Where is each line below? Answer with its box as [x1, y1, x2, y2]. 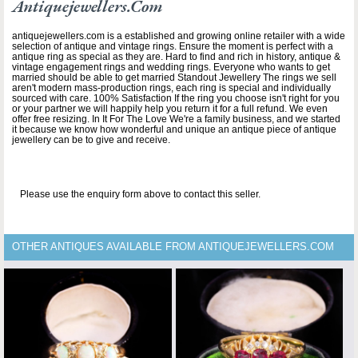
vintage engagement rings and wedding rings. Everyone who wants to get [12, 62, 330, 73]
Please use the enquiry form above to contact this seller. [20, 189, 261, 200]
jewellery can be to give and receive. [12, 134, 170, 145]
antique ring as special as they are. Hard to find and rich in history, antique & [12, 51, 340, 62]
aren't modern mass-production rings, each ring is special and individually [12, 82, 331, 93]
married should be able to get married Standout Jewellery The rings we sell [12, 72, 336, 83]
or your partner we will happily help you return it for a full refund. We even [12, 103, 328, 114]
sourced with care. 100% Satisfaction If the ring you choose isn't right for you [12, 93, 340, 104]
